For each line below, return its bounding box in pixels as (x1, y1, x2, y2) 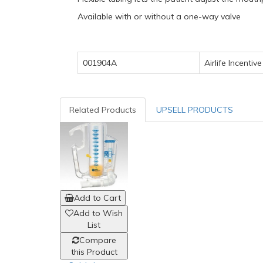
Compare (79, 235, 116, 246)
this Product (70, 247, 117, 258)
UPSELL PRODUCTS (156, 104, 233, 115)
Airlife (204, 58, 228, 68)
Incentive (228, 58, 262, 68)
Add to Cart (74, 193, 121, 204)
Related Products (69, 104, 136, 115)
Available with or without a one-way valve (77, 11, 241, 22)
